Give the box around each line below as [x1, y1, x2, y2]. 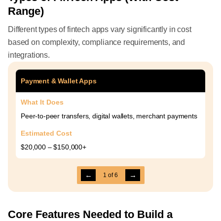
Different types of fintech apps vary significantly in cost [8, 25, 191, 34]
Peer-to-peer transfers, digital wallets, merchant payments [21, 112, 197, 120]
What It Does [21, 98, 64, 106]
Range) [8, 5, 44, 17]
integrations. [8, 51, 50, 59]
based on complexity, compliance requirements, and [8, 38, 185, 46]
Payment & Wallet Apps [21, 77, 97, 85]
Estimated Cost [21, 129, 72, 137]
